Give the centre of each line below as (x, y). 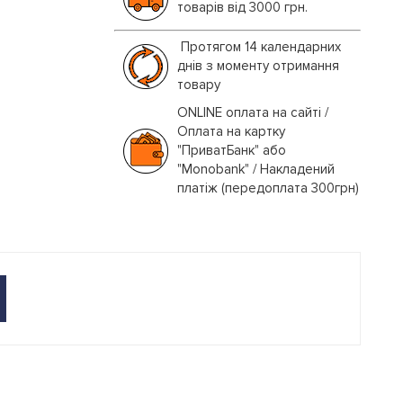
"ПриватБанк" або (231, 150)
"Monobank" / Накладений (255, 169)
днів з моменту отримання (258, 66)
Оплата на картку (231, 131)
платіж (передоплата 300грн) (268, 188)
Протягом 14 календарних (259, 47)
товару (198, 85)
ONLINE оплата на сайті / (252, 112)
